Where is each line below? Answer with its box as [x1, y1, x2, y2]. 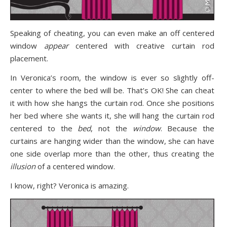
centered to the [10, 123, 78, 134]
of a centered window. [35, 161, 115, 172]
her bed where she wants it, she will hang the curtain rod [10, 110, 214, 121]
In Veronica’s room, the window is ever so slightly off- [10, 72, 214, 83]
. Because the [160, 123, 214, 134]
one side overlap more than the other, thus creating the [10, 148, 214, 159]
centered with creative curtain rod [68, 41, 214, 51]
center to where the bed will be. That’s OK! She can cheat [10, 85, 214, 96]
